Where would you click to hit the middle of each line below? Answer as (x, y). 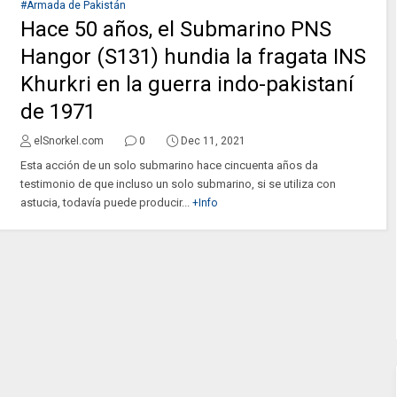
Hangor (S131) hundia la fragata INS (193, 57)
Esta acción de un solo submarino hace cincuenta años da (169, 166)
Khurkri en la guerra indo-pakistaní (187, 84)
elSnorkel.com (68, 141)
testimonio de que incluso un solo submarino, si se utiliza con (178, 184)
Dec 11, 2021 (213, 141)
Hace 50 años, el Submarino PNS (175, 29)
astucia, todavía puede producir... (105, 203)
